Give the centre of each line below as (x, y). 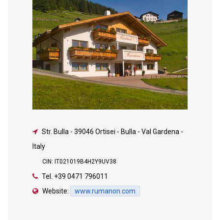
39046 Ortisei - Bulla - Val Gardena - (128, 131)
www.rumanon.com (105, 191)
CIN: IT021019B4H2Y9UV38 (79, 161)
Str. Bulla (55, 131)
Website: (55, 191)
